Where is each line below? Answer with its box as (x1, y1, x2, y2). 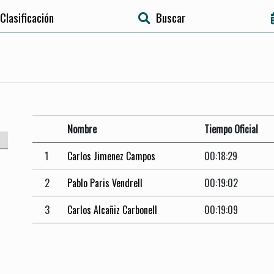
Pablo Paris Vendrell (67, 176, 143, 191)
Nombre (67, 122, 97, 137)
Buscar (156, 9, 186, 27)
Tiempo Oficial (204, 122, 259, 137)
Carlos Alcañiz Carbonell (67, 202, 158, 218)
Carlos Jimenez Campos (67, 149, 156, 164)
